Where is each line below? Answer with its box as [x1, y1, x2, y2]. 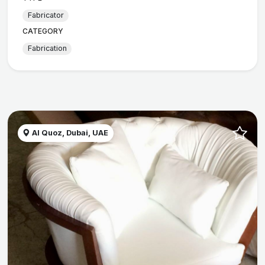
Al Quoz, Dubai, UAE [30, 128, 109, 138]
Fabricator [27, 11, 64, 20]
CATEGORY [22, 26, 64, 35]
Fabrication [27, 44, 67, 53]
